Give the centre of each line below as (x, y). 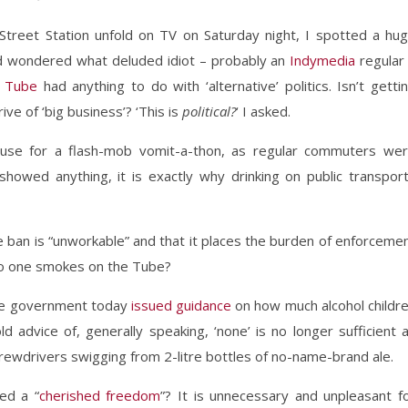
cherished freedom (100, 395)
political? (209, 111)
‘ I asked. (263, 111)
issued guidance (181, 305)
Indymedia (323, 60)
